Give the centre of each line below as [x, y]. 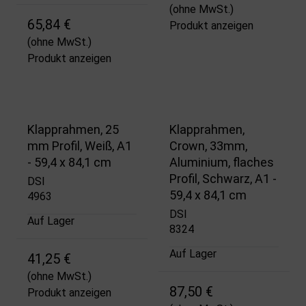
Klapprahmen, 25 [73, 129]
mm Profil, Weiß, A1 [80, 145]
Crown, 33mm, [208, 145]
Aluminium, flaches [222, 162]
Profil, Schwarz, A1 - [223, 178]
